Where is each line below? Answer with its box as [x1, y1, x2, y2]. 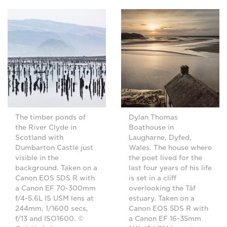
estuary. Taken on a [129, 195, 195, 202]
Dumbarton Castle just [15, 144, 93, 152]
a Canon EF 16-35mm [129, 215, 201, 222]
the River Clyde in [15, 124, 77, 131]
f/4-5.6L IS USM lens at [15, 195, 94, 202]
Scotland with [15, 134, 63, 141]
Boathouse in [129, 124, 174, 131]
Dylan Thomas [129, 113, 178, 121]
